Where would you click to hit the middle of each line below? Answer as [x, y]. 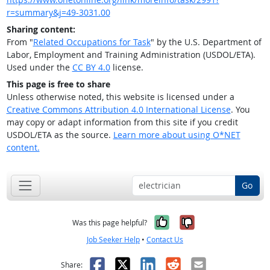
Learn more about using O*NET [177, 135]
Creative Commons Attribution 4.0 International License [118, 110]
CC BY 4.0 [91, 67]
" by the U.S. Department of [206, 42]
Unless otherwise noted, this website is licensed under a [120, 97]
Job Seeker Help [113, 239]
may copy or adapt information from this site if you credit [122, 122]
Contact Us [165, 239]
